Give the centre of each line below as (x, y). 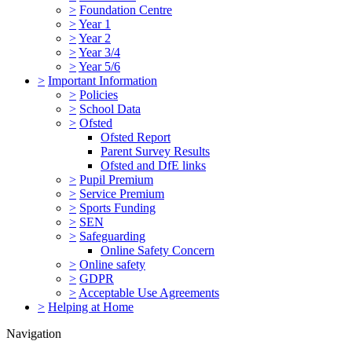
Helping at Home (91, 307)
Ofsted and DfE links (153, 165)
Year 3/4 (99, 52)
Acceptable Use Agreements (149, 293)
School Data (110, 109)
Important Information (103, 81)
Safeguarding (112, 236)
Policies (99, 95)
